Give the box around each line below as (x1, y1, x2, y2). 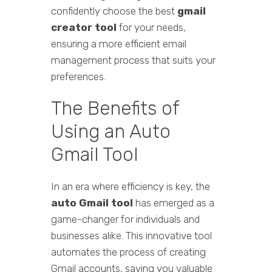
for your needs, (117, 21, 186, 33)
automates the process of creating (51, 246, 206, 258)
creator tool (51, 21, 117, 33)
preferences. (51, 70, 106, 83)
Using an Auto (51, 120, 171, 143)
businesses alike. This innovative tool (51, 229, 212, 242)
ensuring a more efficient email (51, 38, 186, 50)
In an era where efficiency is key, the (51, 180, 210, 192)
